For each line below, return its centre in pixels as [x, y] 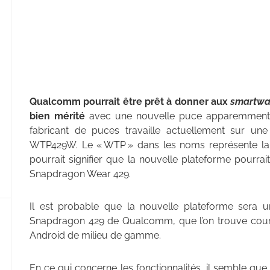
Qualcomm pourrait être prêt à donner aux [130, 102]
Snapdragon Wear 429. [80, 174]
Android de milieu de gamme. [95, 236]
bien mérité [57, 116]
